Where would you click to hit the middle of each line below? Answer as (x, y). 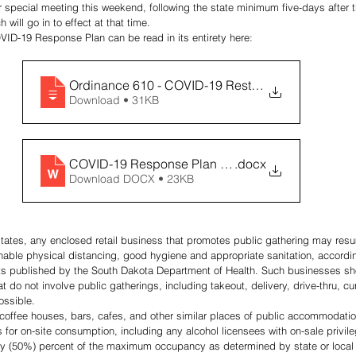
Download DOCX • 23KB (132, 179)
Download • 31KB (141, 101)
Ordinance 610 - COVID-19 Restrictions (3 (188, 85)
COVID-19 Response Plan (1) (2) (161, 164)
